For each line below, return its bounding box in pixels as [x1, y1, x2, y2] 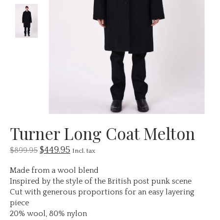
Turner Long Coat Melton [10, 122, 195, 144]
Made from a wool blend [10, 165, 99, 175]
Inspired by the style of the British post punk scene [10, 176, 192, 186]
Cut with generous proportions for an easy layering [10, 187, 194, 196]
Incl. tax [72, 147, 95, 154]
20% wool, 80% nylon [10, 209, 87, 218]
